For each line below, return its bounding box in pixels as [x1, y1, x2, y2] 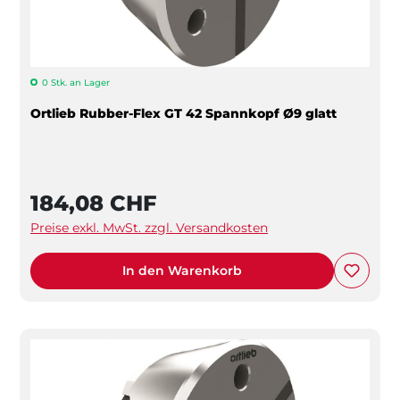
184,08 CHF [30, 189, 156, 216]
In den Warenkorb [122, 262, 242, 279]
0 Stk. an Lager [42, 76, 110, 88]
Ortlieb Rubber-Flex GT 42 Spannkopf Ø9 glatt [30, 104, 337, 121]
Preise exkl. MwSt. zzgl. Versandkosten [30, 219, 268, 236]
